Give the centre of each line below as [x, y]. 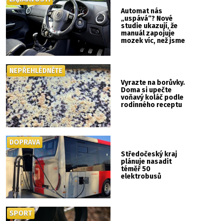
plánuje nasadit [147, 161]
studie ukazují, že [149, 26]
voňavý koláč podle [152, 98]
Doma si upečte [147, 90]
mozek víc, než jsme [153, 41]
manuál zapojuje [148, 34]
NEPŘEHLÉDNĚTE [36, 71]
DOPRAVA [25, 142]
